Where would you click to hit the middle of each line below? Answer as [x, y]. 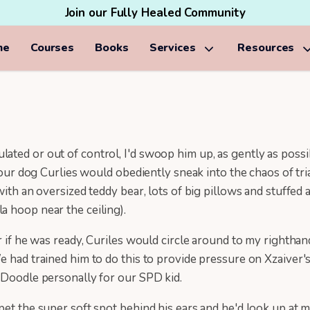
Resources [266, 48]
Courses [52, 48]
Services [172, 48]
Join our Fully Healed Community [155, 13]
